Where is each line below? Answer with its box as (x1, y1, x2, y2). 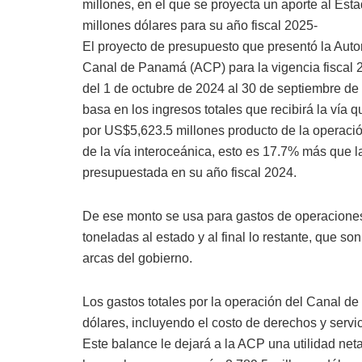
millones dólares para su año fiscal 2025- (82, 19, 318, 33)
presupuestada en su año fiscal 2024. (82, 166, 297, 180)
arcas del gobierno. (82, 251, 192, 266)
